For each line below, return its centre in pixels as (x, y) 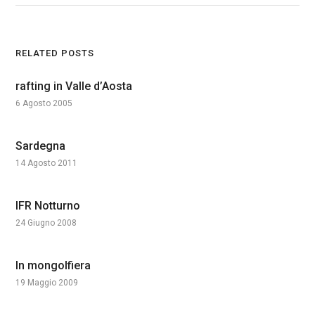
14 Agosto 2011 (47, 163)
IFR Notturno (48, 206)
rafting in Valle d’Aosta (74, 86)
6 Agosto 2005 (44, 104)
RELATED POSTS (55, 53)
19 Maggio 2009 (47, 283)
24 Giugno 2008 (46, 223)
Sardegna (41, 146)
